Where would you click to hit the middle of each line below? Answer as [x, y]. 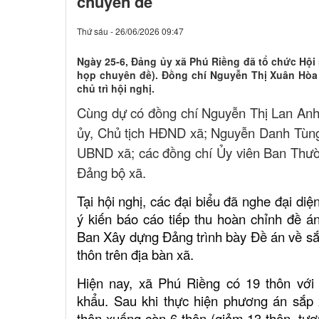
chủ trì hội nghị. [116, 89]
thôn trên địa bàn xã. [135, 255]
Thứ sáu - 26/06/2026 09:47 [130, 31]
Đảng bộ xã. [111, 173]
